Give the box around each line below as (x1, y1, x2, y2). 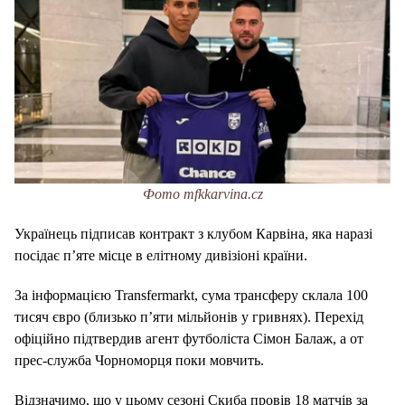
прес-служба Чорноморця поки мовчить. (14, 352, 264, 368)
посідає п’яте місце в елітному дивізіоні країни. (14, 247, 307, 263)
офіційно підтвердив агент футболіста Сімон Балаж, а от (14, 330, 363, 346)
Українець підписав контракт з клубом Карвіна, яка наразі (14, 225, 372, 241)
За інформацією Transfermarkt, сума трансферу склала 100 (14, 287, 368, 303)
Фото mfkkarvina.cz (142, 185, 263, 202)
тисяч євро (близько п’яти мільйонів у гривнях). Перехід (14, 308, 363, 325)
